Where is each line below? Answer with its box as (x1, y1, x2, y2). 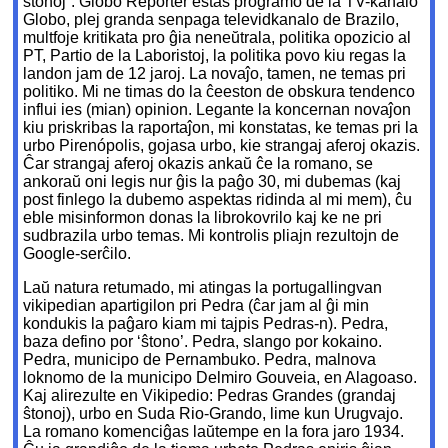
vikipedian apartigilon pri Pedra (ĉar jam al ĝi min (23, 297, 370, 315)
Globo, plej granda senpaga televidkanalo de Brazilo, (23, 11, 400, 29)
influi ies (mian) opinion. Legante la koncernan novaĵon (23, 101, 412, 119)
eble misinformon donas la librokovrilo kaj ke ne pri (23, 209, 383, 227)
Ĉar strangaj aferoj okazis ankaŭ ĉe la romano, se (23, 155, 374, 173)
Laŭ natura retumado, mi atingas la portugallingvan (23, 279, 383, 297)
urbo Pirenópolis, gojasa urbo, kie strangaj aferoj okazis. (23, 137, 421, 155)
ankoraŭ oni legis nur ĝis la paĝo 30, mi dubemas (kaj (23, 173, 402, 191)
